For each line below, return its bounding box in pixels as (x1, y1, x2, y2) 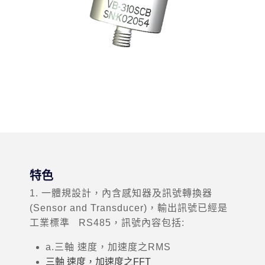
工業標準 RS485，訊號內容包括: (30, 218, 185, 228)
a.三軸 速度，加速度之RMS (46, 242, 172, 252)
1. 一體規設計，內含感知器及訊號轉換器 (30, 188, 212, 198)
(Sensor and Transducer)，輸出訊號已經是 (30, 203, 228, 213)
